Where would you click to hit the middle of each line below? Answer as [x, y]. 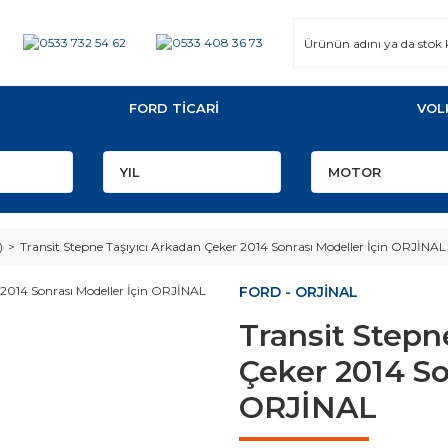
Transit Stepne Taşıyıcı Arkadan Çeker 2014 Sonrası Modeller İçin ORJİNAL [233, 246]
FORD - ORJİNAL [298, 292]
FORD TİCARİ [174, 108]
